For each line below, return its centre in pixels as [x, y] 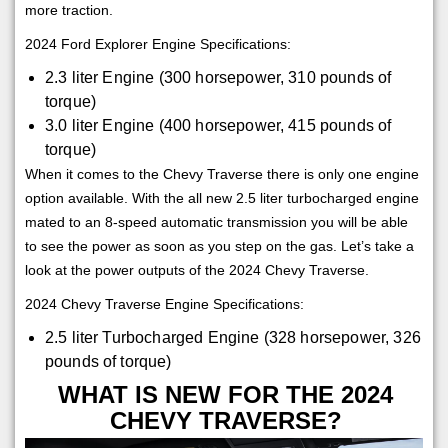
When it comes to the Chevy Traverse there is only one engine [222, 174]
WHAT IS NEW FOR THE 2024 [226, 395]
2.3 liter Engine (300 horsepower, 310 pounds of [218, 78]
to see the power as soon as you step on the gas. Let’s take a [219, 246]
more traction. [69, 10]
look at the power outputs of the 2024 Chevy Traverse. [197, 270]
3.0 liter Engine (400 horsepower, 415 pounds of [218, 126]
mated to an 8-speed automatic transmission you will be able [216, 222]
